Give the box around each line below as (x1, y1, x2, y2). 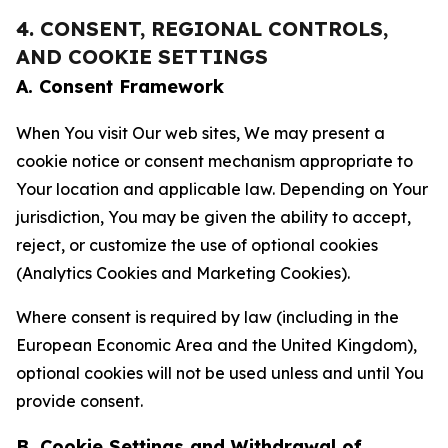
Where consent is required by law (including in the (16, 307, 399, 327)
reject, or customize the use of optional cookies (16, 235, 378, 255)
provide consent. (16, 391, 143, 411)
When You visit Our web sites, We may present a (16, 123, 385, 143)
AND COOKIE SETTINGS (16, 44, 268, 69)
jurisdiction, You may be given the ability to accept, (16, 207, 411, 227)
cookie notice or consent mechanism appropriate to (16, 151, 413, 171)
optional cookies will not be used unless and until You (16, 363, 424, 383)
